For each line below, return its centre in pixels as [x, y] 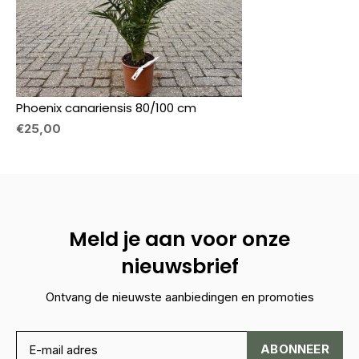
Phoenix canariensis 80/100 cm [106, 108]
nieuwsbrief [179, 267]
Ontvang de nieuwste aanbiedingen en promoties [179, 297]
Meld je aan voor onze [179, 240]
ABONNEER [295, 349]
